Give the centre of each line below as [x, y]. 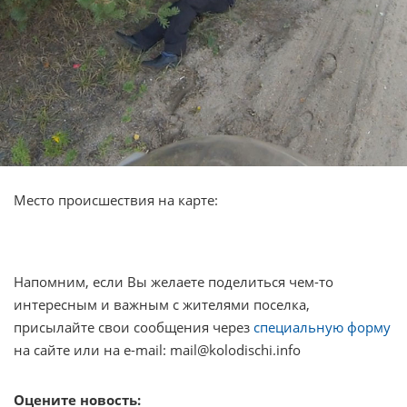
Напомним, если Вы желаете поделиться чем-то [174, 282]
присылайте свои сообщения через [134, 328]
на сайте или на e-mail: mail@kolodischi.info [157, 350]
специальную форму [322, 328]
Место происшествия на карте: [116, 200]
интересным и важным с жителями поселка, [162, 305]
